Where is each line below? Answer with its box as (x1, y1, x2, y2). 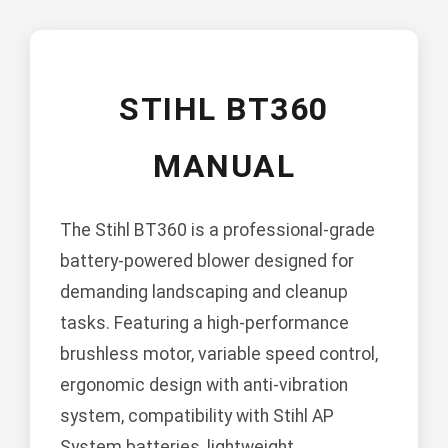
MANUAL (153, 147, 295, 186)
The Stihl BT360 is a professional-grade (60, 220, 375, 241)
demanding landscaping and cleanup (60, 282, 348, 303)
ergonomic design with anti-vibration (60, 375, 348, 396)
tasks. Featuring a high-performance (60, 313, 349, 334)
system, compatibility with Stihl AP (60, 406, 334, 427)
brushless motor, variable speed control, (60, 344, 378, 365)
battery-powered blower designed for (60, 251, 354, 272)
